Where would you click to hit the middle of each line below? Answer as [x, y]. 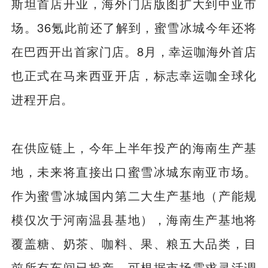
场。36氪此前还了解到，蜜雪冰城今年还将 [134, 28]
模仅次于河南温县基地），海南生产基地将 [134, 219]
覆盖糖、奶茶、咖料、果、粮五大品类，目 [134, 243]
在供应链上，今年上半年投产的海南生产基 [134, 147]
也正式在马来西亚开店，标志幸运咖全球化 [134, 75]
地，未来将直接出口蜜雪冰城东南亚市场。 [134, 171]
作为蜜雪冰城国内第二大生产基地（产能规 [134, 195]
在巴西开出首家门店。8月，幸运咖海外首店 [134, 51]
